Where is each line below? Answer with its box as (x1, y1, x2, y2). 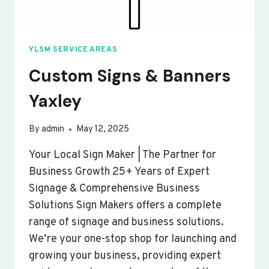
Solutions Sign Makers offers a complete (29, 199, 222, 213)
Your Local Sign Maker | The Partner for (29, 148, 216, 163)
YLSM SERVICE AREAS (29, 45, 118, 55)
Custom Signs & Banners (29, 64, 231, 87)
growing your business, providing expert (29, 249, 221, 264)
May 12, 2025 (76, 124, 130, 136)
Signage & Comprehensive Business (29, 182, 200, 196)
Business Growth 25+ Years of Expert (29, 165, 210, 180)
